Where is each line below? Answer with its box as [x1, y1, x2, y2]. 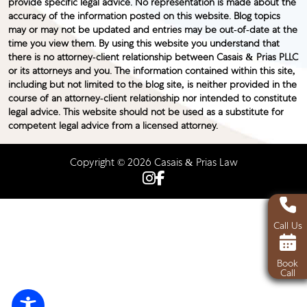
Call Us [273, 222, 302, 232]
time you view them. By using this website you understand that [8, 39, 280, 49]
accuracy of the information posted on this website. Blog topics [8, 12, 280, 22]
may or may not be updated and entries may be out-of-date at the [8, 25, 297, 36]
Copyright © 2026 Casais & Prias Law [69, 158, 238, 169]
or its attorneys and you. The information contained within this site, [8, 66, 295, 77]
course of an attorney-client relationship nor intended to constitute [8, 94, 297, 104]
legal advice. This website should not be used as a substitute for [8, 108, 284, 118]
